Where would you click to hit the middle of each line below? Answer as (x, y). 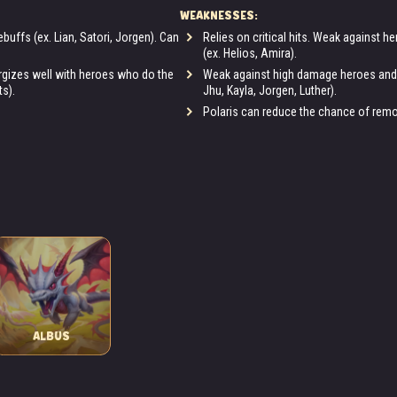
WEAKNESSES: (219, 16)
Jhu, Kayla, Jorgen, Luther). (270, 90)
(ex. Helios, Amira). (250, 53)
